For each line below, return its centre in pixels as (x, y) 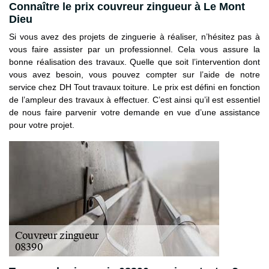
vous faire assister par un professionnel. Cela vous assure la (134, 50)
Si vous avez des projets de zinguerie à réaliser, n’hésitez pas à (134, 37)
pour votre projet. (42, 125)
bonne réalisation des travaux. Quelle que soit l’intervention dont (134, 62)
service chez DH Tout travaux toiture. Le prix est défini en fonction (134, 87)
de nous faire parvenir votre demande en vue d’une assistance (134, 113)
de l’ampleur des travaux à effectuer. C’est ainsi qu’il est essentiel (134, 100)
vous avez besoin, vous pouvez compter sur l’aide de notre (134, 75)
